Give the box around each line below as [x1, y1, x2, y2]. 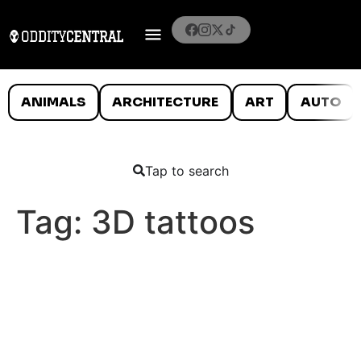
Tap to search [144, 162, 229, 179]
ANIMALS [21, 93, 86, 110]
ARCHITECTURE [112, 93, 219, 110]
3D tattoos [91, 201, 255, 242]
